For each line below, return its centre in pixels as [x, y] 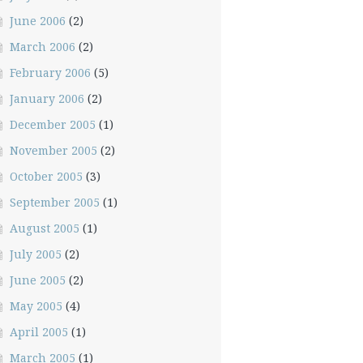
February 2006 [50, 73]
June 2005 [37, 280]
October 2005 [46, 176]
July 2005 [35, 254]
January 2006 [47, 98]
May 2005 [36, 306]
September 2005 [54, 202]
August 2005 [44, 228]
